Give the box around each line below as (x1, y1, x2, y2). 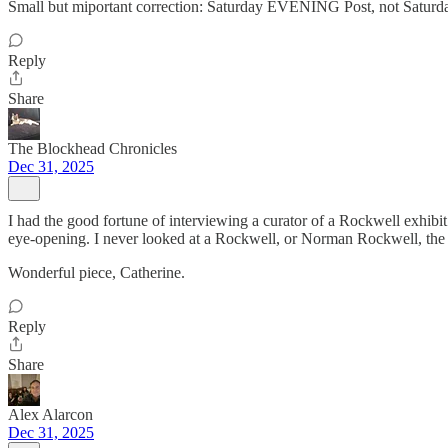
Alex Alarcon (8, 406, 93, 423)
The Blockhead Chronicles (8, 140, 177, 157)
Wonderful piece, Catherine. (8, 264, 185, 281)
